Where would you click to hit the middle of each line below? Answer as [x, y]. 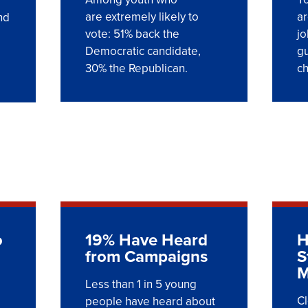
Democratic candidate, [143, 51]
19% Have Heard [146, 240]
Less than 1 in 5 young [141, 284]
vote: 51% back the [132, 34]
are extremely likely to [142, 16]
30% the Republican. [136, 68]
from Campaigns [146, 256]
